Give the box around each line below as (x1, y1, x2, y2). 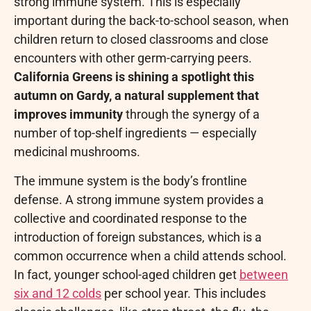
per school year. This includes (101, 285, 266, 301)
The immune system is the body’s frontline (14, 173, 247, 188)
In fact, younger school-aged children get (14, 267, 239, 282)
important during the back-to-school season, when (14, 13, 289, 28)
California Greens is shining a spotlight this (14, 69, 254, 85)
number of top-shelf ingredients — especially (14, 126, 257, 141)
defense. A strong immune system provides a (14, 192, 264, 207)
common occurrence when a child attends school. (14, 248, 287, 263)
